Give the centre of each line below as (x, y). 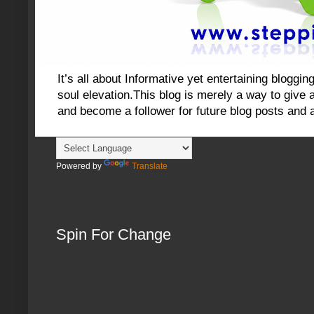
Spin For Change (114, 234)
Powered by (80, 166)
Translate (150, 166)
